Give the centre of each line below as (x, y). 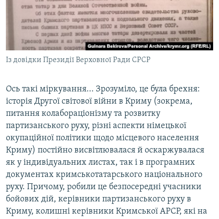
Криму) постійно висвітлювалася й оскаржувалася (105, 151)
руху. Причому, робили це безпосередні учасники (104, 187)
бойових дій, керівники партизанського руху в (99, 199)
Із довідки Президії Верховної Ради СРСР (78, 60)
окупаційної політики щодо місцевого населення (102, 138)
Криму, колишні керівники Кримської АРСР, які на (107, 212)
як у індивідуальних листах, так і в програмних (100, 163)
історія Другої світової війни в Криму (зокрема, (99, 102)
